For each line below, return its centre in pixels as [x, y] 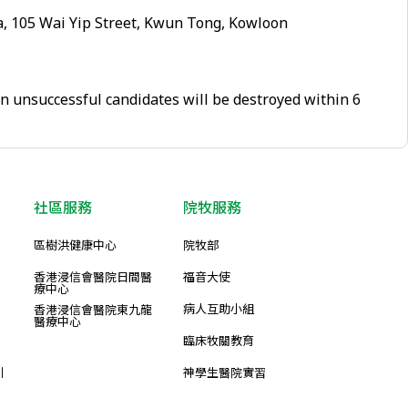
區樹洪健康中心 [75, 245]
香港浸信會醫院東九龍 [93, 310]
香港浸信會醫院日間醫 [93, 277]
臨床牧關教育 [219, 341]
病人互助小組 [219, 309]
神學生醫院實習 [224, 372]
